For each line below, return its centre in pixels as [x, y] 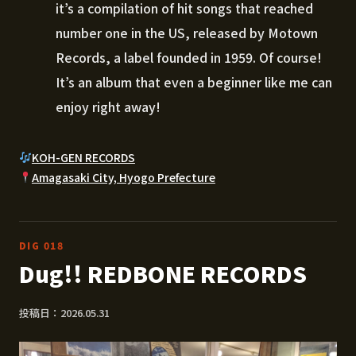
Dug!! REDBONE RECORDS [163, 273]
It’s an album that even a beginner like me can [194, 81]
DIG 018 [42, 245]
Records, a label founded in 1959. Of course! [189, 57]
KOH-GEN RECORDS [83, 157]
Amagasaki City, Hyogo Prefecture [123, 177]
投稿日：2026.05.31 [64, 312]
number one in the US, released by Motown [187, 32]
